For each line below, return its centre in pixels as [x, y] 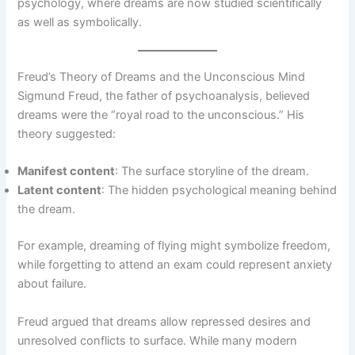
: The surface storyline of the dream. [212, 172]
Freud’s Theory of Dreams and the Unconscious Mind [162, 76]
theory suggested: [67, 134]
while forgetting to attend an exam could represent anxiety [175, 265]
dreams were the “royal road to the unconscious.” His [161, 115]
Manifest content [67, 172]
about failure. [52, 284]
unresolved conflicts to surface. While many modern [158, 340]
